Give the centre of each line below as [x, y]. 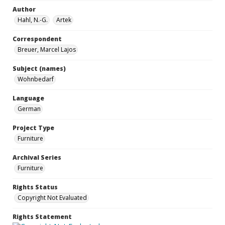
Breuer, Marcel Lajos [47, 49]
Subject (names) [39, 69]
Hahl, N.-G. [33, 20]
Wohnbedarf [36, 79]
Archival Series [37, 157]
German [29, 109]
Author [24, 9]
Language [28, 98]
